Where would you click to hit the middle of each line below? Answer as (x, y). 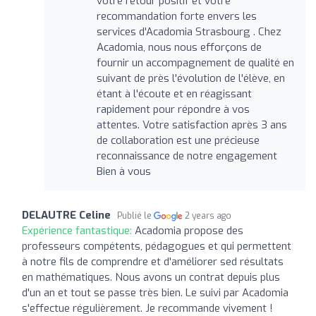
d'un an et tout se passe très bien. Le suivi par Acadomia (155, 292)
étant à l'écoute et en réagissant (174, 93)
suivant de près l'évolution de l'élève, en (190, 78)
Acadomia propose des (189, 230)
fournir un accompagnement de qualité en (195, 62)
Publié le (135, 215)
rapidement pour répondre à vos (173, 109)
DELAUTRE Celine (66, 215)
